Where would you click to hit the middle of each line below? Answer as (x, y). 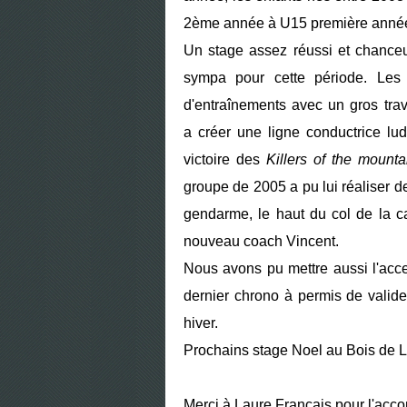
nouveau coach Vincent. (261, 241)
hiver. (201, 323)
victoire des (225, 159)
